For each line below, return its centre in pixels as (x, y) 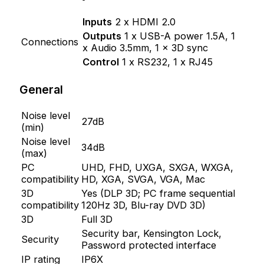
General (42, 89)
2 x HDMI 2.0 (144, 22)
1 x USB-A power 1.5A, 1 (179, 36)
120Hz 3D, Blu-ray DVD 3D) (144, 205)
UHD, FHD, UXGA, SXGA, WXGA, (158, 168)
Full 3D (97, 220)
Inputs (98, 22)
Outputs (102, 36)
